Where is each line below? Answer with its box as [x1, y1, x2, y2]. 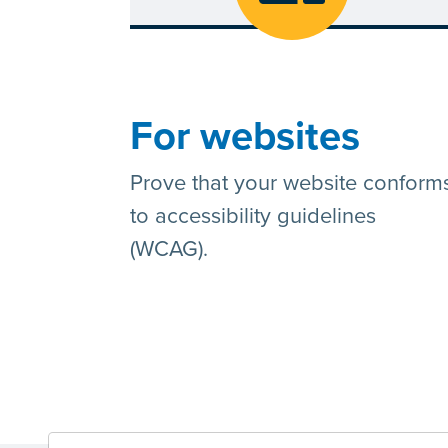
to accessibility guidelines [130, 203, 376, 230]
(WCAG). [130, 236, 208, 263]
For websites [130, 112, 360, 161]
